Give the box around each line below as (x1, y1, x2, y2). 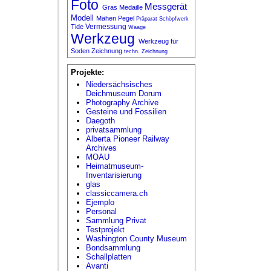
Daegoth (86, 116, 115, 125)
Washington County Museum (86, 233, 187, 243)
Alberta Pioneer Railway (86, 134, 169, 143)
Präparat (136, 15, 159, 22)
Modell (71, 13, 96, 22)
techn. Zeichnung (124, 48, 168, 54)
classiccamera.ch (86, 188, 148, 198)
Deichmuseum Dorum (86, 88, 162, 98)
